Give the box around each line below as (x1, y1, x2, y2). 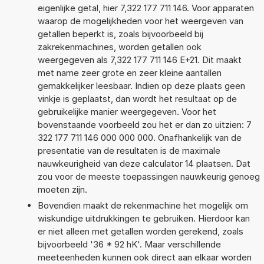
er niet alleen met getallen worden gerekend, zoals (37, 225, 243, 237)
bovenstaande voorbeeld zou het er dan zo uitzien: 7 (37, 118, 252, 130)
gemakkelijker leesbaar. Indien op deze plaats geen (37, 80, 245, 91)
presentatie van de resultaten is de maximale (37, 144, 220, 156)
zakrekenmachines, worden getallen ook (37, 41, 202, 52)
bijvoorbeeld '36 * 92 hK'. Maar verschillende (37, 238, 221, 250)
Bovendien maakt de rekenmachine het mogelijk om (37, 199, 248, 211)
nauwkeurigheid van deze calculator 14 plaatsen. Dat (37, 157, 250, 169)
